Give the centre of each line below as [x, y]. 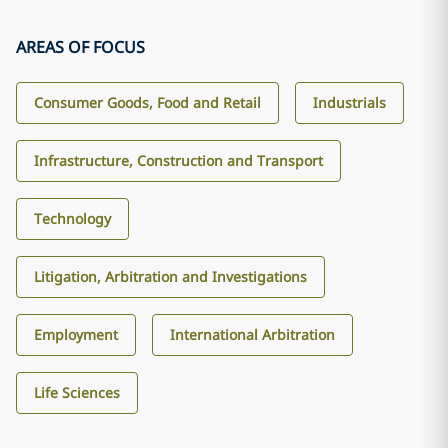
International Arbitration [252, 334]
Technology [72, 218]
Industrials [349, 102]
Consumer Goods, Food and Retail [147, 102]
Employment [76, 334]
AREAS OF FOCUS [80, 47]
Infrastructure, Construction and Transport [178, 160]
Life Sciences [77, 392]
